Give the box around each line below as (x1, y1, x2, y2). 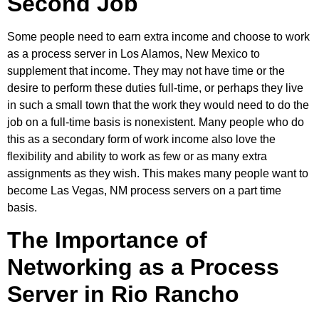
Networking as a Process (7, 254, 279, 281)
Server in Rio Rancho (7, 281, 239, 308)
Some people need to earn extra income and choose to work (7, 30, 310, 43)
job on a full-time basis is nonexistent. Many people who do (7, 115, 304, 128)
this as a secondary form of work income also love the (7, 132, 276, 145)
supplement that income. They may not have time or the (7, 64, 285, 77)
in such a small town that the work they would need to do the (7, 98, 309, 111)
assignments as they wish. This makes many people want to (7, 167, 308, 179)
